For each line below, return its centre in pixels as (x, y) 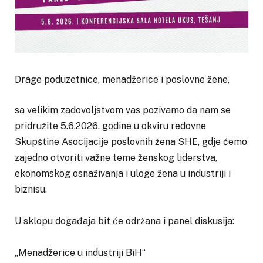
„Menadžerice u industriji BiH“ (80, 252)
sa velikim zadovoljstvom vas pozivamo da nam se (123, 110)
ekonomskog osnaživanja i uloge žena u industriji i (123, 173)
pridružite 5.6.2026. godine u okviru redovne (110, 126)
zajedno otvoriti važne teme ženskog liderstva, (116, 157)
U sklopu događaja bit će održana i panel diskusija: (124, 221)
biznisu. (31, 189)
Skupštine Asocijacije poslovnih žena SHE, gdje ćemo (131, 141)
